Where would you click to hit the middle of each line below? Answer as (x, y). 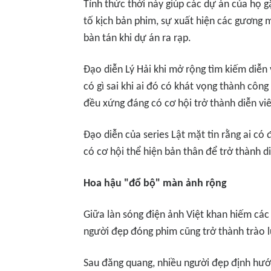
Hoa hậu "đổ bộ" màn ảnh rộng (155, 184)
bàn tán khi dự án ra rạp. (137, 38)
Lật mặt (188, 135)
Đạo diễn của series (127, 135)
